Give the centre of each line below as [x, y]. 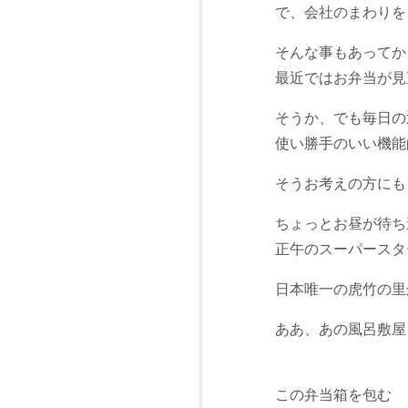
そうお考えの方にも [340, 183]
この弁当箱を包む [333, 394]
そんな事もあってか [340, 52]
